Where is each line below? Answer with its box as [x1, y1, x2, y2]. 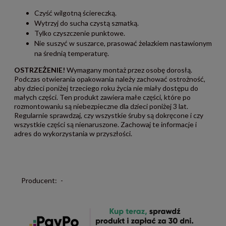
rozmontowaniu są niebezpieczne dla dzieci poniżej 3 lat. [14, 102, 188, 111]
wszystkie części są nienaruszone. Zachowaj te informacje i [14, 120, 197, 129]
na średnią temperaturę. [34, 49, 109, 58]
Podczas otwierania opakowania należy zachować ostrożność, [14, 75, 205, 84]
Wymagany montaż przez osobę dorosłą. [65, 66, 192, 75]
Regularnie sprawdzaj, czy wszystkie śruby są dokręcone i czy [14, 111, 203, 120]
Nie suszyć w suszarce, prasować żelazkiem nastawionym [34, 39, 212, 48]
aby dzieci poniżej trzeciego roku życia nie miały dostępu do [14, 84, 198, 93]
